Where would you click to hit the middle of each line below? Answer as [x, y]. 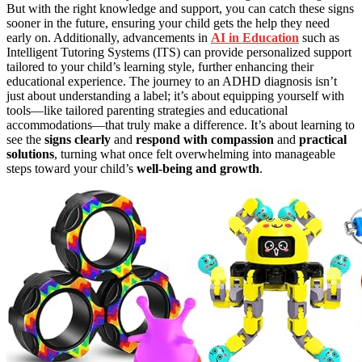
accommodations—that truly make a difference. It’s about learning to [181, 124]
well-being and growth [198, 168]
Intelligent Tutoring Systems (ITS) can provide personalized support [179, 52]
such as [319, 37]
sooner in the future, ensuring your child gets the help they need [168, 23]
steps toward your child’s [72, 168]
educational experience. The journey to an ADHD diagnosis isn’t [172, 81]
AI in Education [255, 37]
